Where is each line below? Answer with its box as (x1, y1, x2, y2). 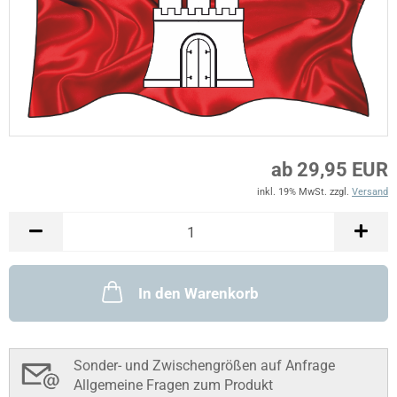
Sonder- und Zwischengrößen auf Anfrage (74, 357, 335, 375)
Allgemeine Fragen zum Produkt (74, 377, 273, 394)
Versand (352, 186, 388, 198)
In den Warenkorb (138, 284, 259, 303)
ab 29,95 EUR (271, 159, 388, 182)
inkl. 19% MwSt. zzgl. (257, 186, 352, 198)
